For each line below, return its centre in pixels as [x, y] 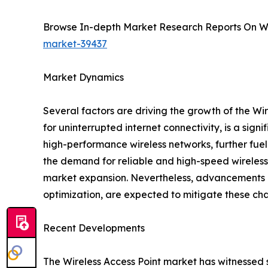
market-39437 [75, 43]
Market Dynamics [83, 77]
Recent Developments [94, 228]
